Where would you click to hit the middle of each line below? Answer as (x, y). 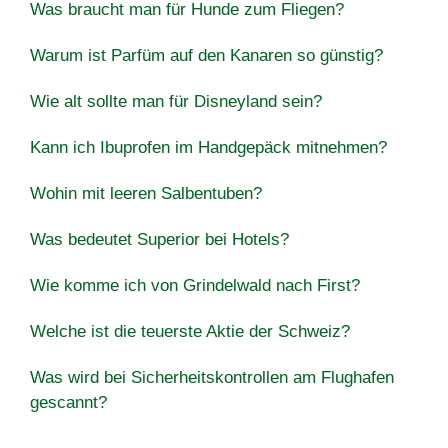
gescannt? (68, 402)
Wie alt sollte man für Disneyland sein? (176, 101)
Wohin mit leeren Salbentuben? (146, 193)
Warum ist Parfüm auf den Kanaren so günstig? (206, 55)
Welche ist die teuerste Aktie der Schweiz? (190, 331)
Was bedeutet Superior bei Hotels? (159, 239)
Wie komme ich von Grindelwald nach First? (195, 285)
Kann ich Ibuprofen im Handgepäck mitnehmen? (208, 147)
